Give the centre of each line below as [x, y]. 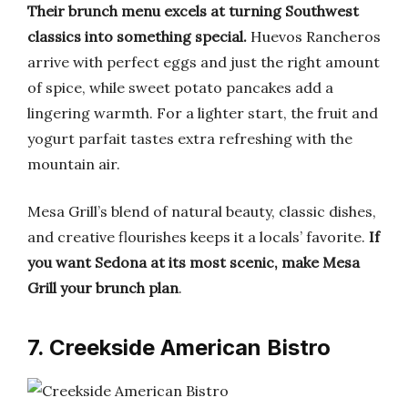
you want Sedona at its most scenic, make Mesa [194, 262]
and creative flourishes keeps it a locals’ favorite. [198, 237]
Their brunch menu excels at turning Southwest [193, 11]
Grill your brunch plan [103, 288]
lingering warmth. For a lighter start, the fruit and [203, 113]
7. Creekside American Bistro [179, 347]
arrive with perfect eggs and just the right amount [204, 62]
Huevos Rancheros [314, 36]
